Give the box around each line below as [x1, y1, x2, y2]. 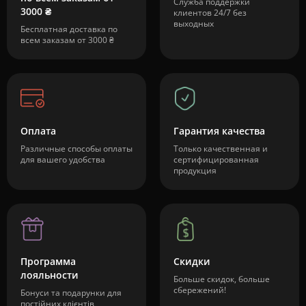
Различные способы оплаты [20, 142, 133, 154]
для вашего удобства [20, 153, 105, 165]
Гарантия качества [173, 124, 265, 137]
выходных [173, 17, 214, 29]
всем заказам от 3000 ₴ [20, 33, 114, 46]
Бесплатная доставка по [20, 23, 117, 35]
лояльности [20, 268, 79, 281]
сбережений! [173, 283, 226, 296]
